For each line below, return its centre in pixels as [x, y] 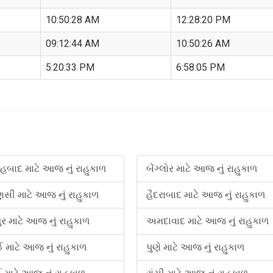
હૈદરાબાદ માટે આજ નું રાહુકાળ [206, 195]
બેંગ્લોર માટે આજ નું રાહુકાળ [202, 168]
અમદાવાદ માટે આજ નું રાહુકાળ [208, 221]
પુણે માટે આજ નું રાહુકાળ [196, 247]
